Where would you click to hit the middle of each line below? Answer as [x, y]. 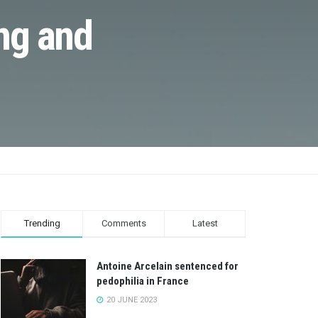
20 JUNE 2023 [131, 300]
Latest [205, 223]
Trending [42, 223]
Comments [124, 223]
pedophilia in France [143, 281]
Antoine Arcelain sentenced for [168, 266]
